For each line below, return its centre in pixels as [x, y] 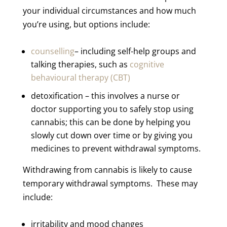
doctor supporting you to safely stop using [112, 109]
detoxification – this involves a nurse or [105, 96]
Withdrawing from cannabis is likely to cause [107, 169]
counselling [52, 51]
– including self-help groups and [135, 51]
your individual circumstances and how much [109, 10]
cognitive [147, 64]
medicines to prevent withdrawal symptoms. [116, 148]
